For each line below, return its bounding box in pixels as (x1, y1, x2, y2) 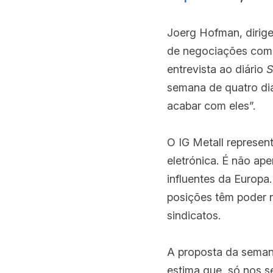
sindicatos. (167, 209, 221, 222)
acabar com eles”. (167, 99, 255, 112)
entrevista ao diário (167, 63, 266, 76)
